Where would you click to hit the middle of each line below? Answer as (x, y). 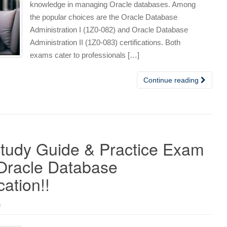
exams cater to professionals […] (85, 55)
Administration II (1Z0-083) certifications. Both (105, 42)
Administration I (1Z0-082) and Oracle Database (109, 29)
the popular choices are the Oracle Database (104, 17)
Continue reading (172, 80)
